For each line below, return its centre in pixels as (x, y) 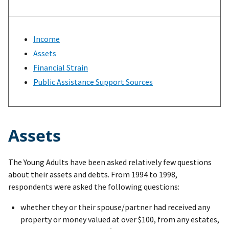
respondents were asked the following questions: (94, 187)
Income (47, 39)
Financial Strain (61, 68)
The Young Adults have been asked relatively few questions (110, 162)
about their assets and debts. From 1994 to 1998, (93, 175)
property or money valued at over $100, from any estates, (120, 220)
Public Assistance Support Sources (93, 82)
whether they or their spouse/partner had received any (115, 207)
